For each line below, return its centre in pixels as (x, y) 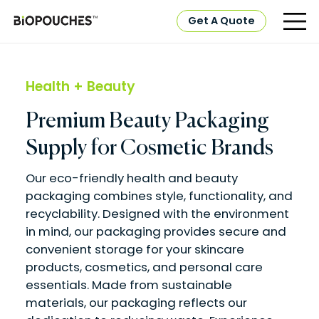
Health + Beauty (80, 86)
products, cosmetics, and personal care (144, 267)
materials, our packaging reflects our (136, 303)
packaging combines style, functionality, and (159, 196)
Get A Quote (222, 21)
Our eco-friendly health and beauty (131, 178)
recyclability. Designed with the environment (157, 214)
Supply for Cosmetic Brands (149, 149)
